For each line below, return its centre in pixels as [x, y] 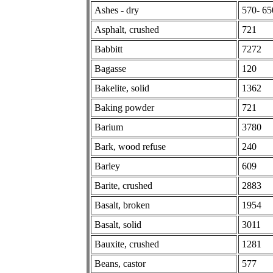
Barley [107, 166]
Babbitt [108, 49]
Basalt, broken [122, 205]
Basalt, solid [118, 224]
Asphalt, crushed [127, 29]
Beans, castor [120, 263]
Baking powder [124, 107]
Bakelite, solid [122, 88]
